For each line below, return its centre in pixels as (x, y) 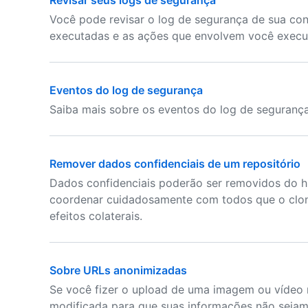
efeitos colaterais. (96, 216)
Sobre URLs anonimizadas (118, 270)
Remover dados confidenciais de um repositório (175, 164)
